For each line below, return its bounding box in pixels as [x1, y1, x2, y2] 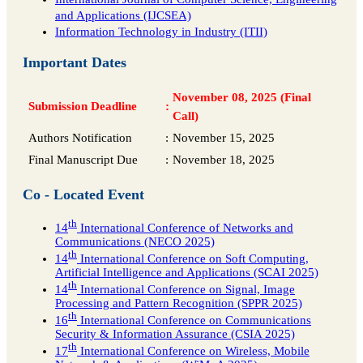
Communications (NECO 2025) [55, 235, 215, 249]
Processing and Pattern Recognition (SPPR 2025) [55, 297, 302, 310]
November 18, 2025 [173, 153, 275, 167]
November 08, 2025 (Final [173, 91, 311, 105]
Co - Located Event [23, 186, 144, 203]
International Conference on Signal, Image [77, 283, 295, 297]
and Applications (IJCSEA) [55, 9, 191, 23]
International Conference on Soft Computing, [77, 252, 309, 266]
